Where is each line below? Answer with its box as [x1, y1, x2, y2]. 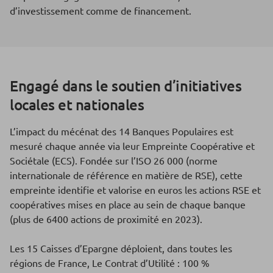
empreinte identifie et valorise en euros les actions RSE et [10, 183, 261, 196]
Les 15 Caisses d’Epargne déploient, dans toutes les [10, 241, 232, 254]
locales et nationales [10, 94, 144, 114]
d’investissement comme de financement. [10, 4, 191, 16]
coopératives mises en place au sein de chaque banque [10, 197, 246, 210]
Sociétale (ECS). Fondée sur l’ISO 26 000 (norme [10, 154, 218, 166]
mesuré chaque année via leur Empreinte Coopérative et [10, 139, 255, 152]
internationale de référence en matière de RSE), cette [10, 168, 243, 181]
